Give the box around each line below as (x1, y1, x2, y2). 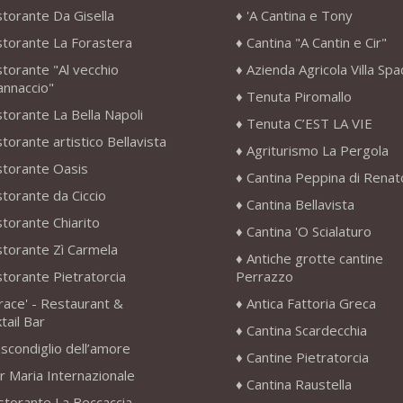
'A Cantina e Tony (246, 6, 353, 25)
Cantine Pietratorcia (246, 348, 369, 367)
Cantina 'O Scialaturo (246, 222, 372, 241)
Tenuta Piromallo (246, 87, 352, 106)
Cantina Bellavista (246, 195, 354, 214)
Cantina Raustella (246, 375, 352, 394)
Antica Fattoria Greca (246, 294, 376, 313)
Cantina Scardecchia (246, 321, 367, 340)
